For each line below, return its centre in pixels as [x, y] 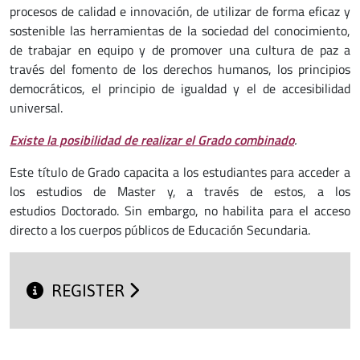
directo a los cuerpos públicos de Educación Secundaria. [160, 230]
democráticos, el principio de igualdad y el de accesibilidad [180, 88]
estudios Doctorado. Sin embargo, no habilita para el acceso [180, 211]
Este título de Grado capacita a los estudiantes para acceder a [180, 172]
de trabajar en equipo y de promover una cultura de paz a [180, 50]
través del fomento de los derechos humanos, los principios [180, 69]
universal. [36, 108]
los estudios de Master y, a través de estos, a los [180, 191]
